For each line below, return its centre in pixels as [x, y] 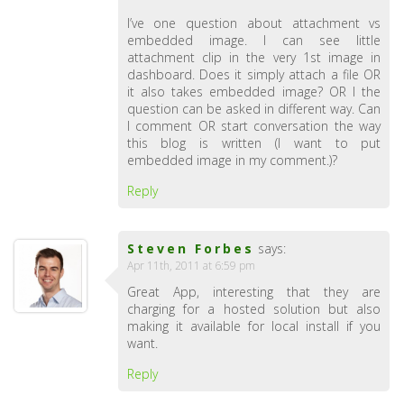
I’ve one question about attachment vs [254, 23]
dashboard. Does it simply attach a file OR [254, 74]
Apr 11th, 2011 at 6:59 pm [191, 266]
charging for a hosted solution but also [254, 309]
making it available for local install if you [254, 326]
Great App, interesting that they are [254, 292]
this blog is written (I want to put [254, 143]
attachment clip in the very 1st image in [254, 57]
